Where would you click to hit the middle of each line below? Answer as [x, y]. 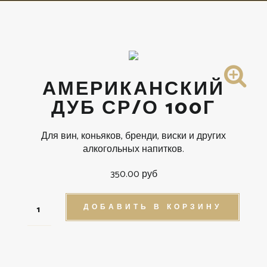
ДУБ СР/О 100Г [133, 108]
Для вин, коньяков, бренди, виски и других [133, 136]
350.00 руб [133, 174]
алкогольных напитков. [133, 149]
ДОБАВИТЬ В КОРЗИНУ [153, 207]
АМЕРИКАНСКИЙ [133, 89]
